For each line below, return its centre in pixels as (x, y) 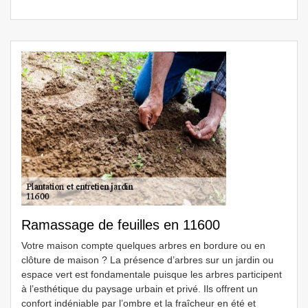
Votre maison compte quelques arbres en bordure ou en (143, 245)
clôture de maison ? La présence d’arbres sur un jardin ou (147, 260)
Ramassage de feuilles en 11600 (121, 225)
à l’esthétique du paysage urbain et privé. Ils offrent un (140, 289)
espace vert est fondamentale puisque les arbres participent (152, 274)
